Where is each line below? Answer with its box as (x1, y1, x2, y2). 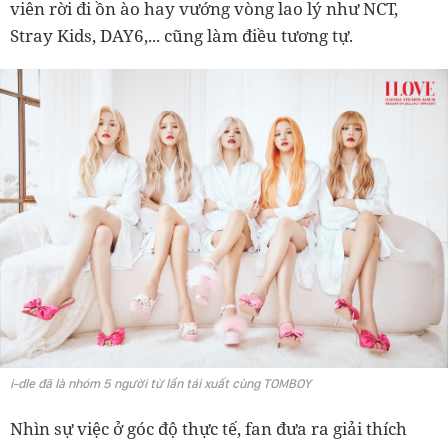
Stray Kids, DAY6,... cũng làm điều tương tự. (10, 24, 353, 48)
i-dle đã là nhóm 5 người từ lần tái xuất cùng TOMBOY (10, 375, 311, 391)
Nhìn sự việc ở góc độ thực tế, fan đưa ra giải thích (10, 416, 407, 440)
